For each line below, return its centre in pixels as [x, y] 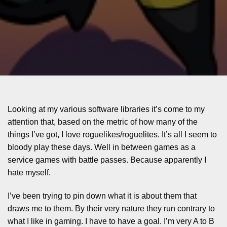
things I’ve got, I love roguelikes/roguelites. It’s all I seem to [112, 135]
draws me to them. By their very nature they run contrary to [111, 209]
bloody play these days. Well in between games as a [102, 147]
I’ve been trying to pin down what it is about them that [102, 196]
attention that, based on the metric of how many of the [103, 122]
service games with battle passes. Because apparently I [107, 160]
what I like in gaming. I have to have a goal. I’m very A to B [111, 221]
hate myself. [29, 173]
